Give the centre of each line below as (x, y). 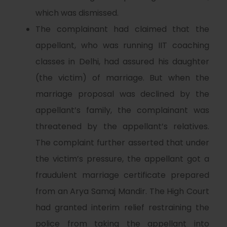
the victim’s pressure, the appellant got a (122, 159)
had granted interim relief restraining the (122, 207)
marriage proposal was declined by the (122, 94)
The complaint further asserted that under (122, 143)
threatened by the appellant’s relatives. (122, 126)
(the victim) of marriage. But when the (122, 78)
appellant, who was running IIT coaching (122, 45)
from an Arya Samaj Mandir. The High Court (122, 191)
